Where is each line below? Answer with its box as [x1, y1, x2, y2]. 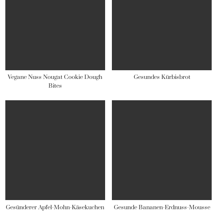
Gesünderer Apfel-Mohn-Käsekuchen [6, 203, 105, 211]
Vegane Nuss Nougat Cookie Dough [8, 74, 103, 81]
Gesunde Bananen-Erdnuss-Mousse [113, 203, 210, 211]
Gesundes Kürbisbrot [133, 74, 190, 81]
